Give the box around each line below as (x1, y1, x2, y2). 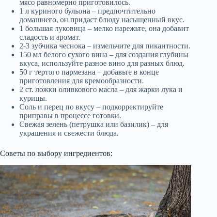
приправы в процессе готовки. (19, 111, 121, 120)
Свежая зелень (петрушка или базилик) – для (19, 120, 168, 129)
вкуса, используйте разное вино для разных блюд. (19, 59, 185, 68)
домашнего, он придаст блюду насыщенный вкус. (19, 15, 185, 24)
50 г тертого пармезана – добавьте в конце (19, 68, 159, 77)
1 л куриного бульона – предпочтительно (19, 7, 155, 15)
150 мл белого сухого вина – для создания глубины (19, 50, 188, 59)
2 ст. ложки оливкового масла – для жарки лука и (19, 85, 183, 94)
